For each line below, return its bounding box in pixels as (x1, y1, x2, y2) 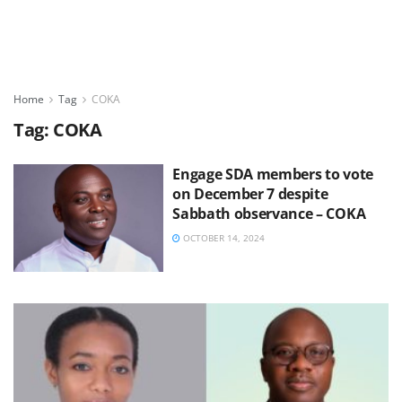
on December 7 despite (172, 184, 328, 204)
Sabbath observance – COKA (172, 204, 366, 223)
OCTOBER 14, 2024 (180, 232, 266, 244)
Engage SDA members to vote (172, 164, 373, 184)
